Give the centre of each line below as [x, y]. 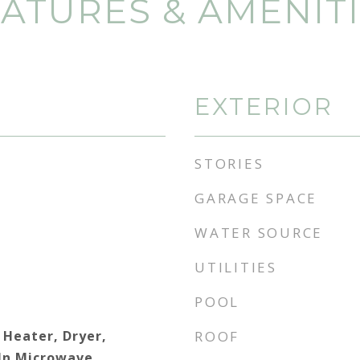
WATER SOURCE [259, 233]
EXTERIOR [264, 106]
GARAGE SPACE [256, 198]
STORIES [229, 164]
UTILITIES [236, 267]
